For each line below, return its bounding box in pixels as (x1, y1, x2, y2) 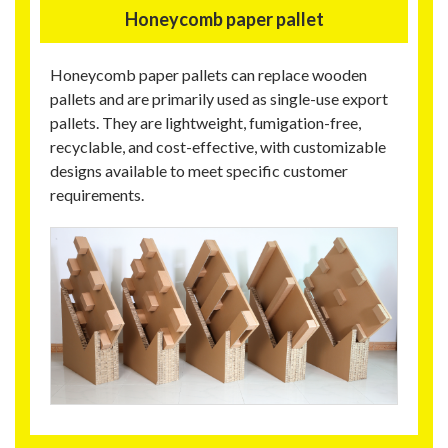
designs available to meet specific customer (50, 161, 348, 181)
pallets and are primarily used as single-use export (50, 89, 388, 109)
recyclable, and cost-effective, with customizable (50, 137, 386, 157)
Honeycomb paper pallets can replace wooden (50, 65, 367, 85)
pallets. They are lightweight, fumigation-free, (50, 113, 361, 133)
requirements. (50, 185, 144, 205)
